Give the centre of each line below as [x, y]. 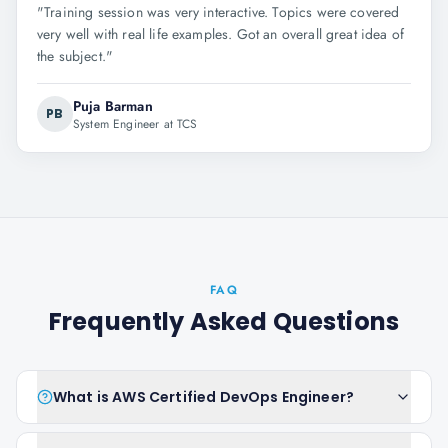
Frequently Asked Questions [224, 321]
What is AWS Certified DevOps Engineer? [204, 397]
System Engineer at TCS [135, 124]
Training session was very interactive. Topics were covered [222, 12]
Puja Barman [113, 106]
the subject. [71, 56]
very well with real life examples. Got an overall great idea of [221, 34]
